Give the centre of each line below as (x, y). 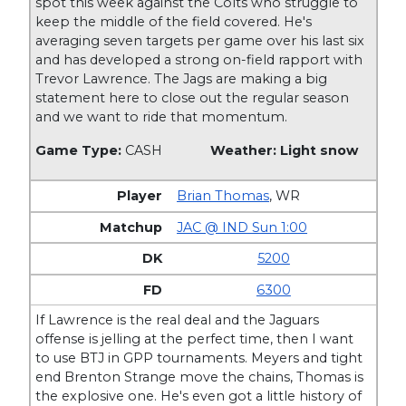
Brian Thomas (223, 196)
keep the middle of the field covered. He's (174, 21)
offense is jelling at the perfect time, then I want (195, 339)
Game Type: (81, 150)
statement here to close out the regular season (193, 97)
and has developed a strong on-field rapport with (199, 59)
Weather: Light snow (284, 150)
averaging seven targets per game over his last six (200, 40)
